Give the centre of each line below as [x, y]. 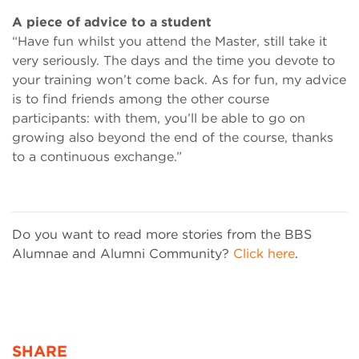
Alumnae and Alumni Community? [123, 254]
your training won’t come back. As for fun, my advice [179, 80]
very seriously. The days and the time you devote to [173, 61]
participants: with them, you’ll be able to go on [159, 119]
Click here [264, 254]
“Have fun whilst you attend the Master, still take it [169, 42]
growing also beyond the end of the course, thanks [173, 138]
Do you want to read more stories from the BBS [162, 235]
